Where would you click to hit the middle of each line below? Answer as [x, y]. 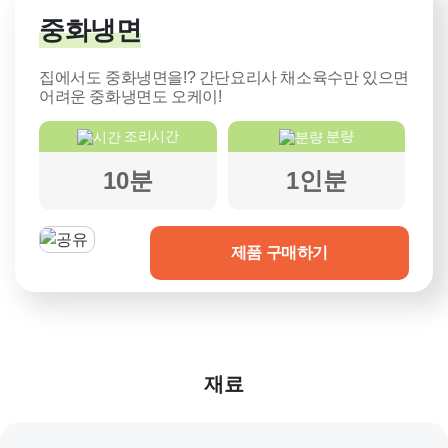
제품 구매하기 [279, 253]
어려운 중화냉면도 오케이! [130, 96]
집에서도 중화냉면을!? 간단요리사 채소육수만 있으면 [224, 77]
